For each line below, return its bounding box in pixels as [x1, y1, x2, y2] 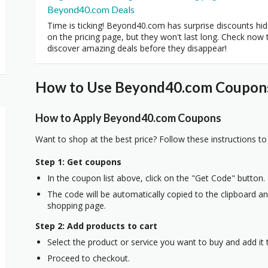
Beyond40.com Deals [47, 4, 135, 15]
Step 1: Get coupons [35, 156, 121, 167]
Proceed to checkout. [47, 252, 130, 264]
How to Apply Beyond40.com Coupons [35, 111, 221, 124]
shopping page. [47, 199, 106, 211]
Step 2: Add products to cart [35, 220, 157, 232]
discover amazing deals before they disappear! [47, 42, 227, 54]
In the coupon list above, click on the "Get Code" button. [47, 172, 265, 184]
